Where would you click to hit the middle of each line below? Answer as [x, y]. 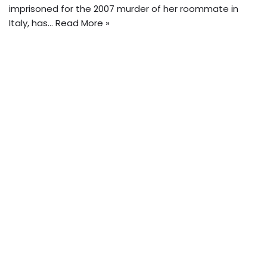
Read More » [83, 23]
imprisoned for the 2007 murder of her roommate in [124, 9]
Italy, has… [32, 23]
